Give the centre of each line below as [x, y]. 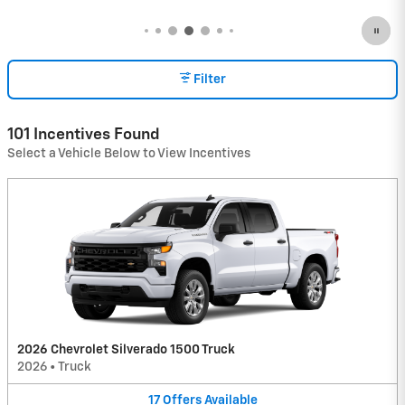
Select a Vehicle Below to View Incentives [129, 153]
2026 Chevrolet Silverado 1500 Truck [126, 349]
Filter [210, 80]
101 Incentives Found [84, 134]
